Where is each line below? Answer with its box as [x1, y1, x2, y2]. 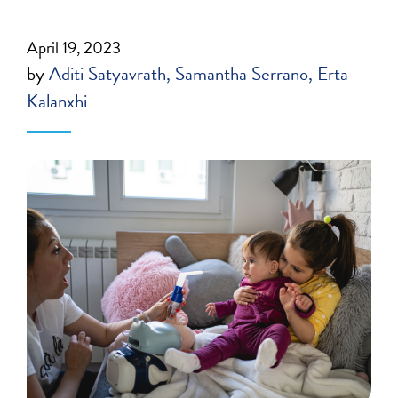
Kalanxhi [27, 87, 88, 115]
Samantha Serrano [175, 60, 309, 88]
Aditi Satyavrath [49, 60, 167, 88]
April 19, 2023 [27, 35, 122, 60]
